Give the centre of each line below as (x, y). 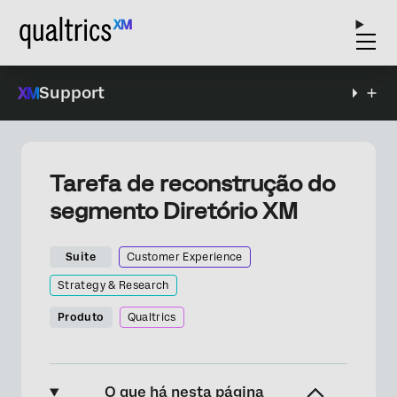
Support (72, 93)
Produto (81, 317)
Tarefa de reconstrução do (192, 183)
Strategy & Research (113, 285)
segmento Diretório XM (174, 211)
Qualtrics (152, 317)
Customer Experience (185, 257)
